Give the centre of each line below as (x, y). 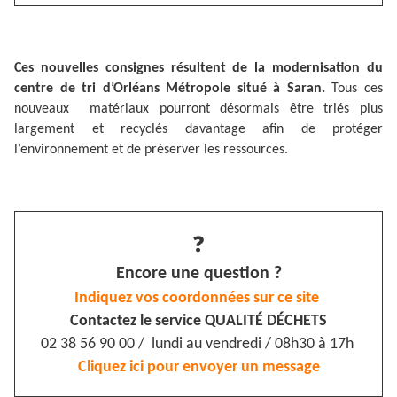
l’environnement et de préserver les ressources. (151, 150)
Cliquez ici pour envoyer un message (198, 368)
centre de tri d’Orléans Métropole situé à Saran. (173, 89)
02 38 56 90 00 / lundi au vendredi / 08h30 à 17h (198, 345)
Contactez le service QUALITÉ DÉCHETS (198, 322)
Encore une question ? (198, 274)
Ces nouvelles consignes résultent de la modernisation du (198, 69)
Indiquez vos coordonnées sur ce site (198, 299)
